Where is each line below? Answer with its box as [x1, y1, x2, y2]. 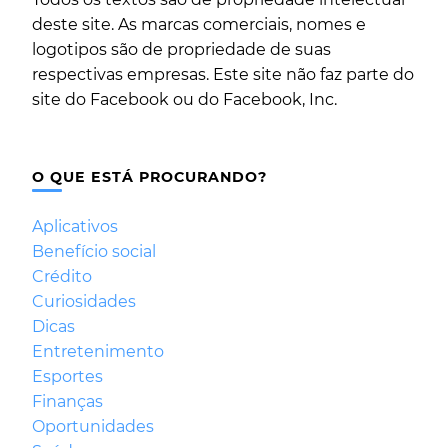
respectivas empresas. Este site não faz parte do [32, 65, 414, 85]
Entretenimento [32, 342, 164, 362]
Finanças [32, 392, 103, 412]
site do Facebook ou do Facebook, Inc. [32, 90, 337, 110]
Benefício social [32, 242, 156, 262]
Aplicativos [32, 217, 118, 237]
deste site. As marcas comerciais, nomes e [32, 15, 366, 35]
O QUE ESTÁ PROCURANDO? [32, 168, 267, 187]
